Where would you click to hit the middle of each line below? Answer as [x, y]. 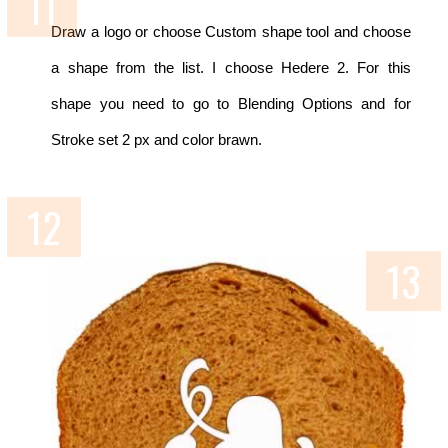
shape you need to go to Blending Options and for [231, 104]
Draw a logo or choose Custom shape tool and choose [231, 32]
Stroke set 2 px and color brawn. [157, 140]
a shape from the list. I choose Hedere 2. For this [231, 68]
